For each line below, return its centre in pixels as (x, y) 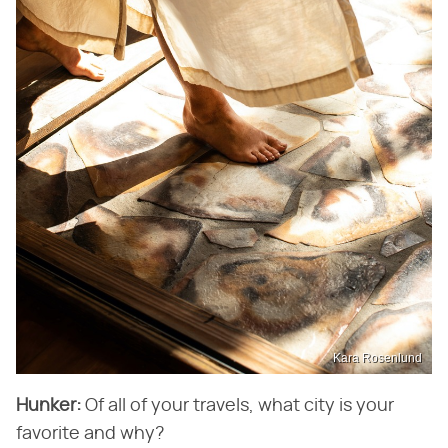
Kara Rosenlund (377, 358)
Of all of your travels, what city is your (237, 406)
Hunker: (48, 406)
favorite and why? (90, 434)
